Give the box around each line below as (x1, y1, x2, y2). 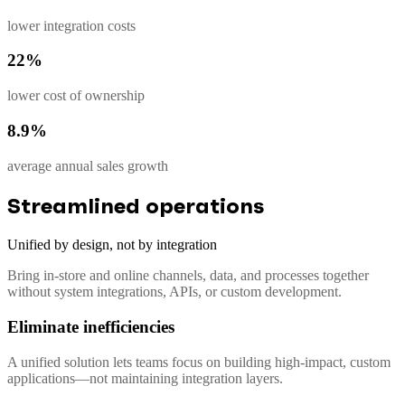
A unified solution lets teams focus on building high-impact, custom (7, 353, 391, 370)
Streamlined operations (7, 192, 264, 220)
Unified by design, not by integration (7, 237, 217, 253)
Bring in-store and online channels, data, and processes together (7, 268, 369, 284)
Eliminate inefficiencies (7, 317, 174, 337)
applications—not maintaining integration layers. (7, 370, 283, 386)
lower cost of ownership (7, 88, 145, 104)
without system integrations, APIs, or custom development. (7, 284, 342, 300)
